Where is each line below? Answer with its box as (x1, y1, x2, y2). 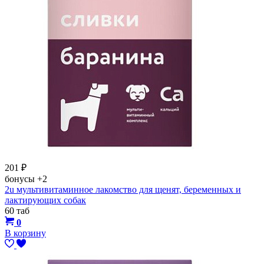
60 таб (5, 205, 29, 216)
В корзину (5, 227, 46, 238)
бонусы (5, 173, 37, 184)
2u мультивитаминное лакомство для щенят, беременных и (5, 184, 241, 194)
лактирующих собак (5, 194, 86, 205)
